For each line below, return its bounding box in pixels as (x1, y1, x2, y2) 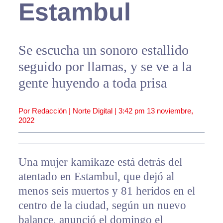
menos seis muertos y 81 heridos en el (18, 185, 195, 198)
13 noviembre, (146, 107, 193, 115)
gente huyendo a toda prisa (18, 75, 167, 91)
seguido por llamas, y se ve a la (18, 59, 192, 75)
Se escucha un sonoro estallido (18, 42, 189, 58)
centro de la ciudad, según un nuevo (18, 199, 186, 212)
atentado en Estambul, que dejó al (18, 170, 174, 183)
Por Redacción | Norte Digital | (18, 107, 118, 115)
